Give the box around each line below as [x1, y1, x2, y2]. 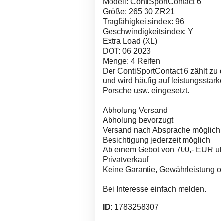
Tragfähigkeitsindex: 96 [103, 17, 184, 26]
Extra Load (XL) [103, 37, 157, 45]
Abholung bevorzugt [103, 116, 173, 124]
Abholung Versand [103, 106, 168, 114]
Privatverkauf [103, 155, 148, 164]
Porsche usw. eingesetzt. [103, 86, 189, 95]
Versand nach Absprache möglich [103, 126, 220, 134]
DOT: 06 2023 [103, 47, 151, 55]
